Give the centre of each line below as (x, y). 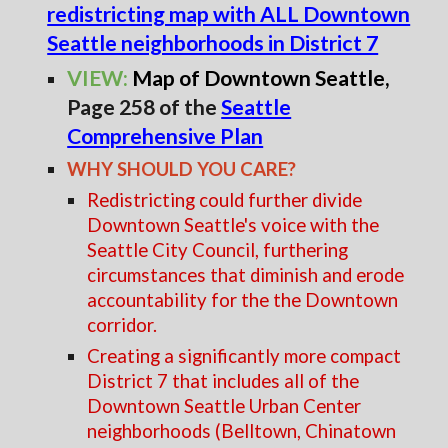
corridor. (122, 325)
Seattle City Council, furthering (218, 250)
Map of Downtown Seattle (259, 78)
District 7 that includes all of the (223, 381)
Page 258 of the (144, 107)
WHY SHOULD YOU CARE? (184, 169)
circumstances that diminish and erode (246, 275)
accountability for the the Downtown (243, 300)
